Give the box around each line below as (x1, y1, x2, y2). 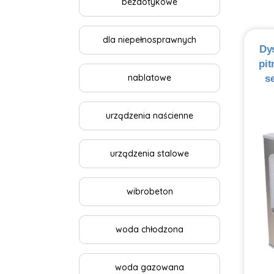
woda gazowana (115, 262, 184, 273)
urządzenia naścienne (106, 110, 193, 121)
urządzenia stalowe (110, 148, 189, 159)
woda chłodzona (116, 224, 183, 235)
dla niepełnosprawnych (103, 34, 196, 45)
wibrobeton (126, 186, 173, 197)
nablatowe (128, 72, 171, 83)
